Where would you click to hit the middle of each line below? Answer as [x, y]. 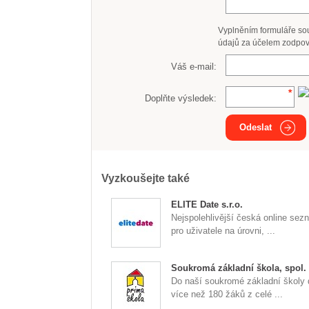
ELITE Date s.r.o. [207, 205]
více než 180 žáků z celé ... [227, 294]
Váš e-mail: [194, 66]
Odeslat [256, 127]
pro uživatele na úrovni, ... [223, 231]
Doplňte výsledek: [181, 98]
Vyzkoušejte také [146, 178]
